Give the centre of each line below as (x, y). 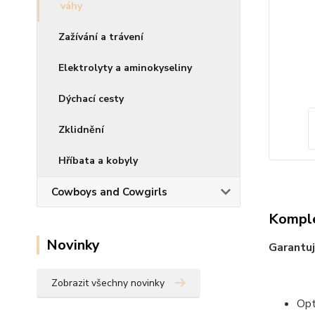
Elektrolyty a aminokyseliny (125, 68)
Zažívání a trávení (101, 37)
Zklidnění (81, 130)
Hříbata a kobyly (98, 161)
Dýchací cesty (91, 99)
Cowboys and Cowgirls (109, 192)
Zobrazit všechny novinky (108, 283)
